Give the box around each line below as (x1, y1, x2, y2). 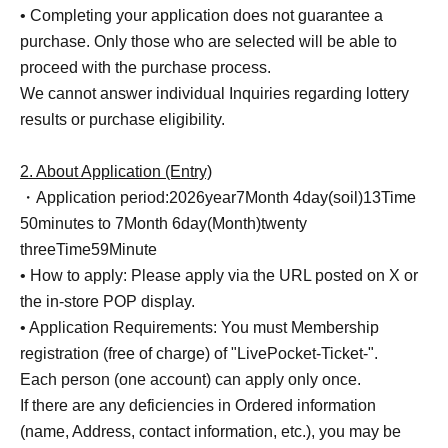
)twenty (256, 215, 307, 233)
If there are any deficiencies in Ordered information (20, 397, 376, 415)
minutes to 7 (38, 215, 124, 233)
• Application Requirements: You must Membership (20, 319, 379, 337)
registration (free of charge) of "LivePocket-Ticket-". (20, 345, 378, 363)
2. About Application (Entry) (20, 163, 212, 181)
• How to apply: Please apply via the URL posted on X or (20, 267, 418, 285)
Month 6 (124, 215, 181, 233)
